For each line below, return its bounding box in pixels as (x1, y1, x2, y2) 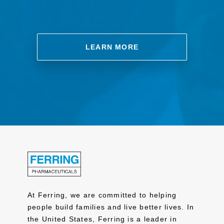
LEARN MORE (85, 43, 139, 51)
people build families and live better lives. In (27, 203, 194, 211)
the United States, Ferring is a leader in (27, 215, 177, 223)
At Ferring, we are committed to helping (27, 191, 177, 199)
